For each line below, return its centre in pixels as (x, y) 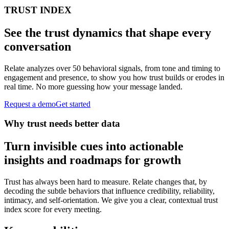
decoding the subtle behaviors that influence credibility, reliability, (109, 191)
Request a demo (30, 104)
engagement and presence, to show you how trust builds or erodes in (114, 77)
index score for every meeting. (53, 210)
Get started (73, 104)
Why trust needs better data (62, 124)
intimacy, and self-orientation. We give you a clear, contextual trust (111, 200)
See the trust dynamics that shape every (108, 32)
